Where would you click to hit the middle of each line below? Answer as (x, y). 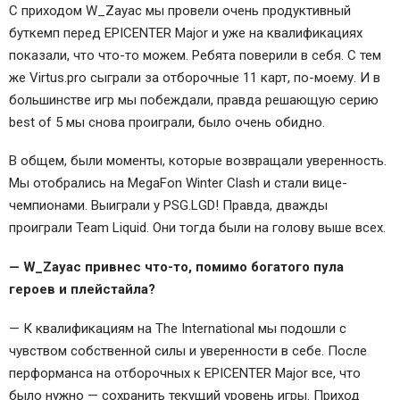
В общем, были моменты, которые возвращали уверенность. (198, 161)
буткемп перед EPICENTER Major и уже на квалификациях (186, 33)
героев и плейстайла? (82, 290)
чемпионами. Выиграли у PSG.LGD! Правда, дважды (168, 206)
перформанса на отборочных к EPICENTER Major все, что (185, 373)
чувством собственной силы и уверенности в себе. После (188, 350)
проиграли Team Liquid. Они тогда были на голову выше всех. (197, 228)
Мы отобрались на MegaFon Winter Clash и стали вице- (178, 183)
